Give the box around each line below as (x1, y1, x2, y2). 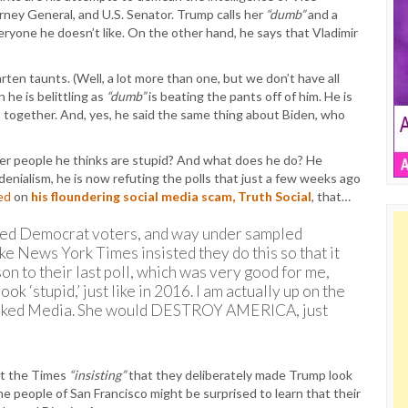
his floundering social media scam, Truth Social (31, 189, 311, 204)
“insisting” (69, 367, 126, 382)
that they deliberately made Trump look (126, 367, 352, 382)
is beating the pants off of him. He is (146, 88, 352, 104)
